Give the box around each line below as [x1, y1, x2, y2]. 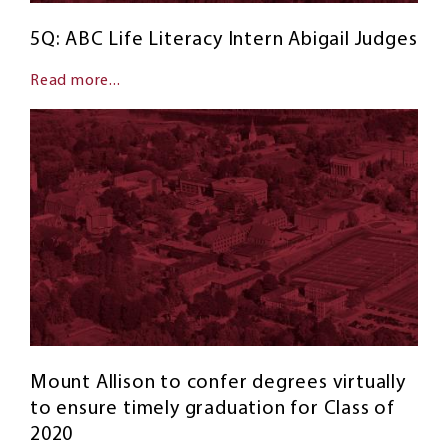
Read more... [30, 72, 121, 89]
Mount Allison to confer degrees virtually [30, 373, 406, 394]
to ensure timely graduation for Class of [30, 399, 395, 420]
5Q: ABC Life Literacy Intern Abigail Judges [30, 29, 418, 50]
